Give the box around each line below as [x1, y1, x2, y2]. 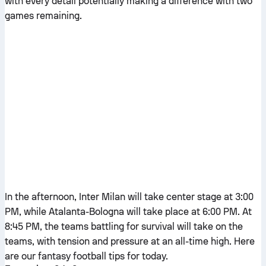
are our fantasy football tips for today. [5, 251, 168, 262]
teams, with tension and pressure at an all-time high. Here [5, 236, 255, 247]
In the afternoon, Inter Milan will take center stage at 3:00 [5, 191, 254, 202]
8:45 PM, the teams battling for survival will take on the [5, 221, 243, 232]
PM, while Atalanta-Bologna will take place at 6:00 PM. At [5, 206, 252, 217]
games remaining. [5, 10, 82, 21]
